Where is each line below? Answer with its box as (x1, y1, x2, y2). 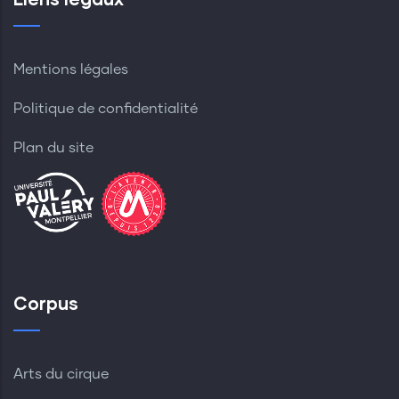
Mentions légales (13, 62, 128, 77)
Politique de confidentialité (13, 102, 198, 117)
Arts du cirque (13, 367, 109, 382)
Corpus (13, 292, 78, 314)
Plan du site (13, 141, 94, 156)
